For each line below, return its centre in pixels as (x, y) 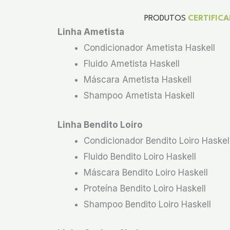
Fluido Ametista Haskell (132, 64)
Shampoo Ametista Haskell (139, 95)
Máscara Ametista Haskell (138, 80)
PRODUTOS (166, 18)
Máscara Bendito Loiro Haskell (146, 172)
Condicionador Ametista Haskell (149, 48)
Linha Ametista (91, 32)
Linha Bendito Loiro (100, 124)
